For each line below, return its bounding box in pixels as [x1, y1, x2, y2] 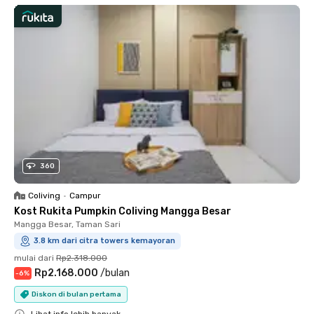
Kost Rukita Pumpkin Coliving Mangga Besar [14, 205, 231, 218]
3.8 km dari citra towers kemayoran [34, 236, 175, 246]
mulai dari [14, 253, 54, 264]
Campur [69, 191, 101, 201]
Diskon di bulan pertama [32, 289, 121, 299]
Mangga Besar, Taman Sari [14, 219, 121, 230]
